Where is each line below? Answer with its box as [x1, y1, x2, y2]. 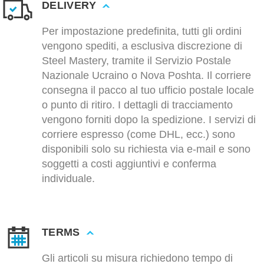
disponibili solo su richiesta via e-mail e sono [42, 143, 250, 156]
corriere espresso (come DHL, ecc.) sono [42, 128, 235, 141]
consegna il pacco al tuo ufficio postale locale [42, 84, 254, 97]
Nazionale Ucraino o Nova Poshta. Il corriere [42, 70, 251, 82]
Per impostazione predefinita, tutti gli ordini [42, 25, 242, 38]
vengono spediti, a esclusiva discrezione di [42, 40, 242, 52]
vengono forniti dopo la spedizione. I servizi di [42, 114, 256, 126]
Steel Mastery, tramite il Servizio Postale [42, 55, 231, 67]
